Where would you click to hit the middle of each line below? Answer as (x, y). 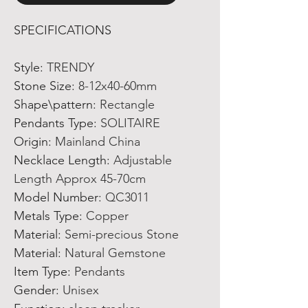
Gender (35, 290)
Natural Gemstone (115, 253)
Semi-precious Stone (122, 234)
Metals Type (46, 216)
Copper (107, 216)
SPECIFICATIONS (63, 30)
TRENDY (70, 67)
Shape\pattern (53, 104)
